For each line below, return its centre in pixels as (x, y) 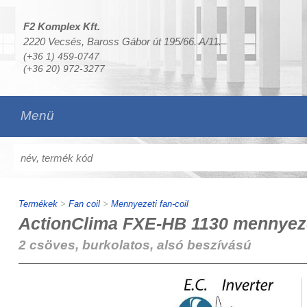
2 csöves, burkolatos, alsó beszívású (135, 245)
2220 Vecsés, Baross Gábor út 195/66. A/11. (122, 41)
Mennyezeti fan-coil (149, 204)
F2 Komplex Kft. (61, 26)
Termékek (38, 204)
